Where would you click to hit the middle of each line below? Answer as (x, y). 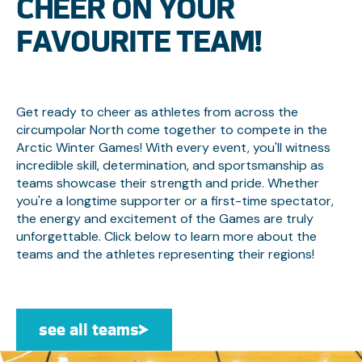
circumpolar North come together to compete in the (171, 130)
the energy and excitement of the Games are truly (164, 219)
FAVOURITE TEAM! (138, 42)
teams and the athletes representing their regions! (165, 255)
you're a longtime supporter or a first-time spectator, (175, 201)
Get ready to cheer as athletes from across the (157, 112)
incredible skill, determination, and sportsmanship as (170, 166)
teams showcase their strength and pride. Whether (167, 183)
